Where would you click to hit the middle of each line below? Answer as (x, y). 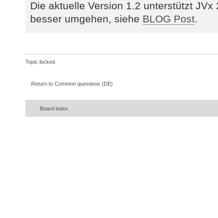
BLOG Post (169, 18)
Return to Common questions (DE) (72, 84)
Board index (54, 108)
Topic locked (40, 62)
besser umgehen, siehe (86, 18)
